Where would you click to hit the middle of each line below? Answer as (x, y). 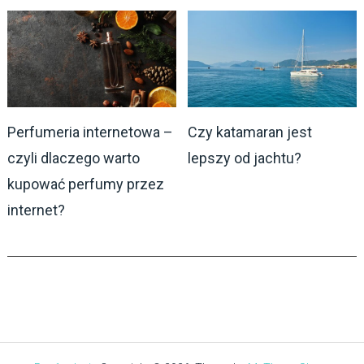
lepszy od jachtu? (245, 158)
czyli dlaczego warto (73, 158)
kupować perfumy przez (85, 184)
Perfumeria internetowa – (90, 132)
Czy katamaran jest (250, 132)
